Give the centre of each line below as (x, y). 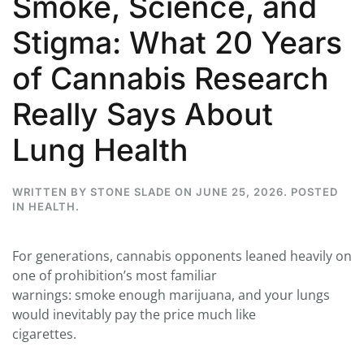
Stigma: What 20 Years (177, 42)
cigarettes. (44, 334)
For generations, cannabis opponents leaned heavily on (182, 256)
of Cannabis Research (171, 78)
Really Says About (143, 114)
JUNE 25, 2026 (240, 191)
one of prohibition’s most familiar (115, 275)
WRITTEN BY (51, 191)
